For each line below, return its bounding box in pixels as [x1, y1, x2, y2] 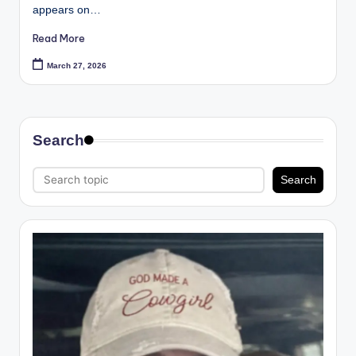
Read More [33, 32, 85, 45]
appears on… [33, 4, 101, 17]
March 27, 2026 [47, 60, 107, 70]
